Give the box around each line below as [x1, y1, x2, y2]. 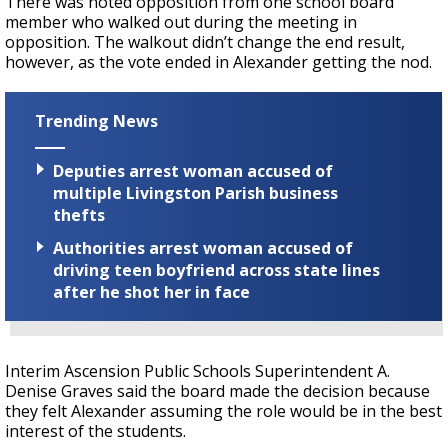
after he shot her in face [53, 281, 250, 304]
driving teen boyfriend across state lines [53, 259, 380, 282]
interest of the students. [5, 420, 186, 443]
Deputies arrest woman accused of [53, 160, 333, 183]
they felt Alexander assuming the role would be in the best [5, 400, 442, 423]
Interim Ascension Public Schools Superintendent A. [5, 360, 390, 383]
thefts [53, 204, 105, 227]
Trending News [35, 110, 158, 132]
